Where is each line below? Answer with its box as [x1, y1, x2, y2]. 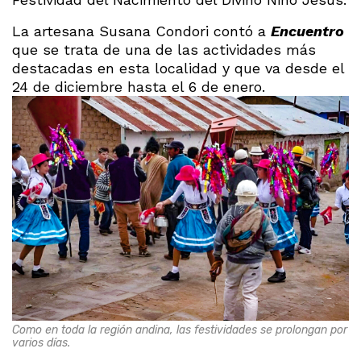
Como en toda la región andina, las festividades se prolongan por [12, 322, 347, 337]
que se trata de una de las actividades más [12, 40, 316, 58]
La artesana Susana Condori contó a [12, 22, 271, 39]
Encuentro [271, 22, 344, 39]
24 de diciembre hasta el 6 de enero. [12, 77, 265, 95]
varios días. [12, 335, 70, 350]
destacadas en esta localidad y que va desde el [12, 59, 344, 77]
